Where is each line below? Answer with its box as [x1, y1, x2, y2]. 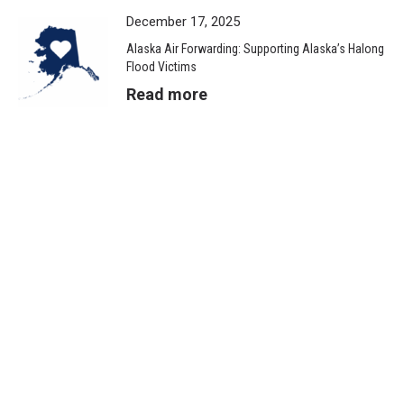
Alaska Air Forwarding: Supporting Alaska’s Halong [126, 41, 384, 57]
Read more [126, 85, 207, 105]
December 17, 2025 [126, 14, 240, 31]
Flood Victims [126, 60, 197, 75]
